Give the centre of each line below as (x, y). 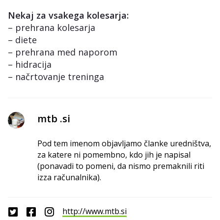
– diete (22, 40)
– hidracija (30, 64)
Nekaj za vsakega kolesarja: (68, 15)
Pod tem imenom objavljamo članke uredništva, (124, 143)
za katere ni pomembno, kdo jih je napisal (114, 155)
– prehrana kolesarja (52, 27)
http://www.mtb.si (95, 211)
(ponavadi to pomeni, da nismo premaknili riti (121, 166)
